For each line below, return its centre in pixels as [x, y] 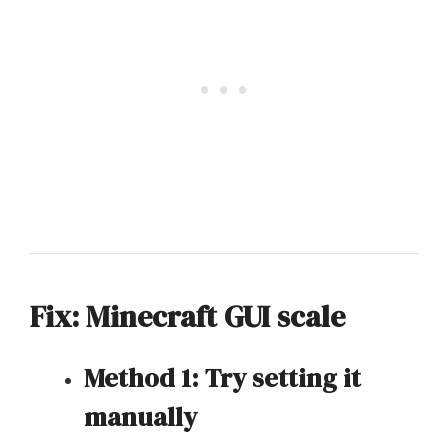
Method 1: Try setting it [222, 377]
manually [140, 416]
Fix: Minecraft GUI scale [187, 316]
